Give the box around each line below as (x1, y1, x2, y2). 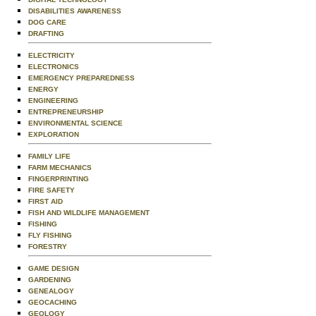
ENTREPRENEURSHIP (28, 108, 104, 116)
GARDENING (28, 276, 71, 284)
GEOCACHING (28, 298, 77, 306)
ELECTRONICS (28, 63, 79, 71)
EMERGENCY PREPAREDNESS (28, 74, 135, 82)
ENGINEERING (28, 97, 78, 104)
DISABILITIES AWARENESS (28, 7, 121, 15)
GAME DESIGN (28, 265, 79, 272)
